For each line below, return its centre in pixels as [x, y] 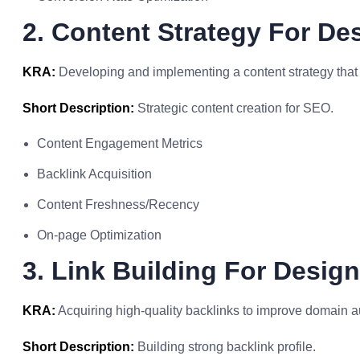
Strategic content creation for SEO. [234, 108]
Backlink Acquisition [94, 174]
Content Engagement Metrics [120, 143]
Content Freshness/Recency [118, 205]
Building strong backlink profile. [225, 347]
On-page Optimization [99, 235]
